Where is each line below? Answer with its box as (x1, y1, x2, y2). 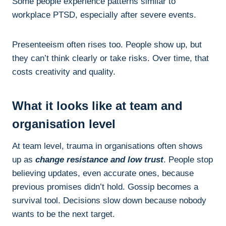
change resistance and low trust (35, 155, 163, 165)
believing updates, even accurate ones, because (12, 168, 194, 179)
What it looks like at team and (12, 99, 183, 113)
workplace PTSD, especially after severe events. (12, 10, 196, 20)
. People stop (163, 155, 213, 165)
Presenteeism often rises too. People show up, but (12, 40, 202, 50)
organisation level (12, 117, 116, 131)
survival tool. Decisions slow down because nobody (12, 196, 206, 206)
